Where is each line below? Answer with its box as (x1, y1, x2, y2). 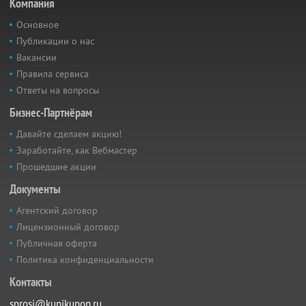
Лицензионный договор (16, 220, 120, 233)
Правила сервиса (16, 67, 89, 80)
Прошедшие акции (16, 160, 96, 173)
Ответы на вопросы (16, 83, 99, 96)
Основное (16, 18, 59, 31)
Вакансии (16, 51, 57, 64)
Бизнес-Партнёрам (10, 104, 92, 120)
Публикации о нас (16, 34, 94, 47)
